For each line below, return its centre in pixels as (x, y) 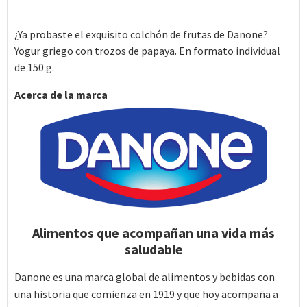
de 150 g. (34, 67)
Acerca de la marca (61, 95)
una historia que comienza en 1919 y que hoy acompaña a (146, 294)
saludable (153, 249)
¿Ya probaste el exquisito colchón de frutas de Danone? (141, 34)
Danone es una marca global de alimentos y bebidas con (145, 277)
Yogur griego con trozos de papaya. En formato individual (147, 51)
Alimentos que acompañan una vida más (153, 233)
